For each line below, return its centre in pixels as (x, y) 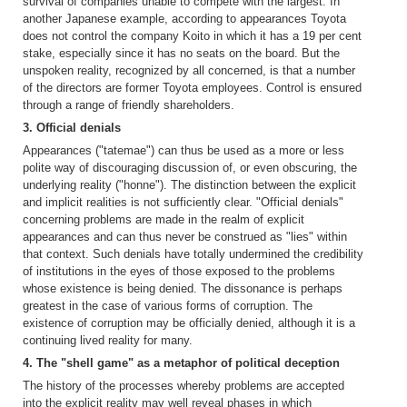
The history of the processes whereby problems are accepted (184, 385)
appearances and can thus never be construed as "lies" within (185, 236)
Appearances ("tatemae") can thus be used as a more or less (184, 150)
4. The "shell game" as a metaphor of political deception (181, 362)
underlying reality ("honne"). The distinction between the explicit (189, 184)
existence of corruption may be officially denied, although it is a (189, 323)
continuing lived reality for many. (108, 340)
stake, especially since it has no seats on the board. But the (181, 53)
